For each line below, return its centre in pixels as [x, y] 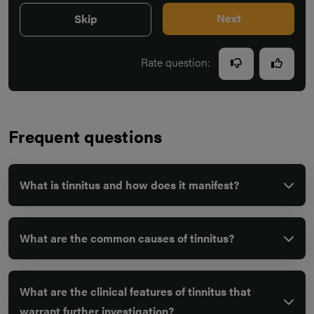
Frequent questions [86, 136]
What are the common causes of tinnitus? [127, 238]
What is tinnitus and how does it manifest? [129, 185]
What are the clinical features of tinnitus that [135, 292]
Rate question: [177, 62]
